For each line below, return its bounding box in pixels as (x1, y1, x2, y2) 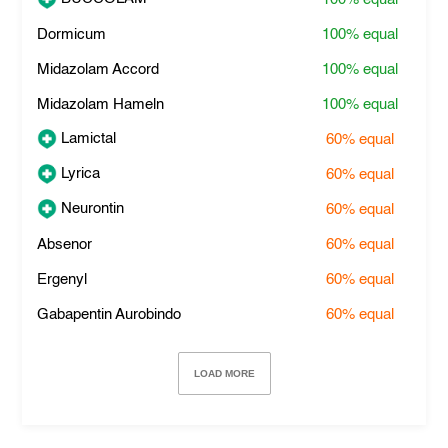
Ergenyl (37, 272, 88, 287)
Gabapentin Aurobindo (37, 307, 182, 322)
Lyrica (57, 165, 101, 181)
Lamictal (57, 130, 117, 146)
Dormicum (37, 27, 107, 42)
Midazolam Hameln (37, 97, 165, 112)
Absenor (37, 237, 93, 252)
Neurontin (57, 200, 125, 216)
